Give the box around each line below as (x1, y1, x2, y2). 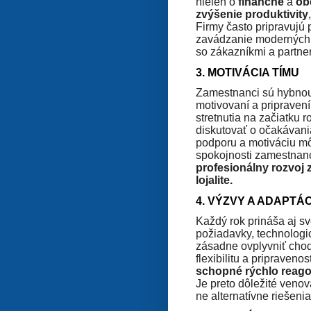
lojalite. (196, 174, 233, 186)
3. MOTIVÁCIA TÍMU (196, 66, 299, 78)
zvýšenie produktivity (196, 8, 308, 20)
